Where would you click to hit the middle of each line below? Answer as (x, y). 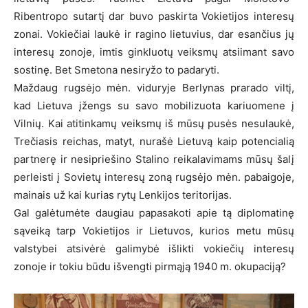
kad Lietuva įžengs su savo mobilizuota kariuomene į (154, 105)
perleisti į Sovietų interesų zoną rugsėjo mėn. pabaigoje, (154, 177)
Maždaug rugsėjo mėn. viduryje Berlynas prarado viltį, (154, 87)
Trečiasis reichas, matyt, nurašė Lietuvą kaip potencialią (154, 141)
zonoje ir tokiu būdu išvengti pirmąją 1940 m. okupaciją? (150, 266)
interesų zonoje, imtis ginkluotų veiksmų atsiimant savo (154, 52)
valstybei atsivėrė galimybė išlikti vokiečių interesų (154, 248)
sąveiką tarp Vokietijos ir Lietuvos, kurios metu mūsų (154, 230)
